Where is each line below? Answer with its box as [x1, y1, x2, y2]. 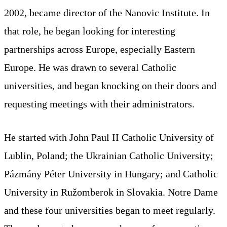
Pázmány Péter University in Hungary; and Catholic [4, 168, 218, 179]
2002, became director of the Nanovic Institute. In [4, 7, 210, 18]
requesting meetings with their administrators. [4, 98, 195, 109]
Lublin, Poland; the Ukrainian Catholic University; [4, 149, 213, 161]
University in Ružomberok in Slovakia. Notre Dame [4, 186, 218, 198]
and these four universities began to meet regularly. [4, 204, 215, 216]
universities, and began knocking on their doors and [4, 80, 216, 91]
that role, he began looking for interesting [4, 25, 175, 36]
